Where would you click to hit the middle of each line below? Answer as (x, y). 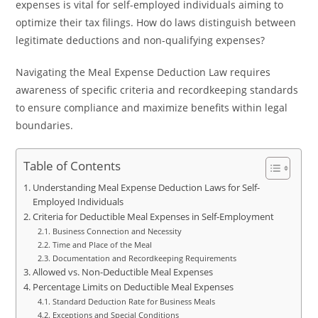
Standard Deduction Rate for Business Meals (133, 301)
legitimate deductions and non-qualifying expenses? (141, 40)
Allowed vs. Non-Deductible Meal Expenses (122, 272)
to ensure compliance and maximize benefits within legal (152, 108)
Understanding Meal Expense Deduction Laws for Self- (146, 188)
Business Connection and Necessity (117, 231)
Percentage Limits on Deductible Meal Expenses (133, 287)
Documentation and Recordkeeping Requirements (144, 258)
